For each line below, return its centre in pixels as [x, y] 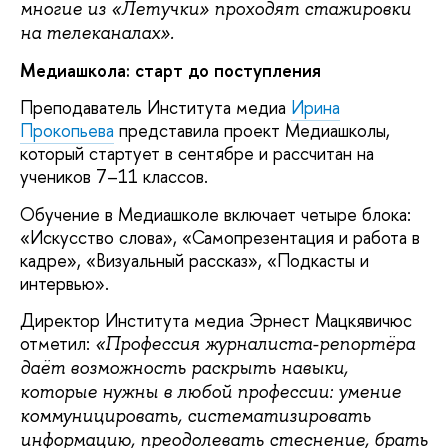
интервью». [64, 283]
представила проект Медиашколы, [252, 131]
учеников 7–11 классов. [114, 177]
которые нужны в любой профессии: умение [210, 392]
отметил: [57, 344]
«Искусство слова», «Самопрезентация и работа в [220, 237]
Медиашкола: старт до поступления [170, 70]
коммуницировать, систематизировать [195, 416]
